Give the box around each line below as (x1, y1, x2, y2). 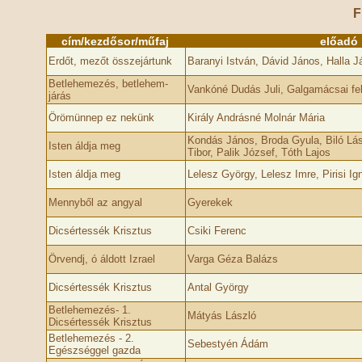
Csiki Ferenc (187, 225, 246, 237)
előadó (320, 35, 358, 48)
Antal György (187, 281, 249, 293)
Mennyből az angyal (48, 196, 142, 208)
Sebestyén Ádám (187, 338, 268, 350)
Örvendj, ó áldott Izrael (48, 253, 155, 265)
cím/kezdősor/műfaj (61, 35, 169, 48)
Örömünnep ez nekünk (48, 112, 154, 124)
